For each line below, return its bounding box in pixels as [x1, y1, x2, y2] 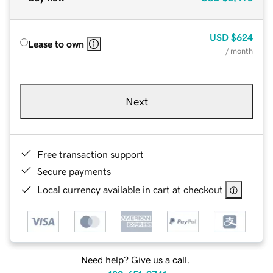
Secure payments [37, 166, 111, 176]
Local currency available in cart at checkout [37, 184, 223, 194]
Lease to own [28, 38, 84, 49]
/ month [225, 46, 253, 55]
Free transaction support [37, 149, 144, 159]
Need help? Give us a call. [80, 255, 190, 265]
